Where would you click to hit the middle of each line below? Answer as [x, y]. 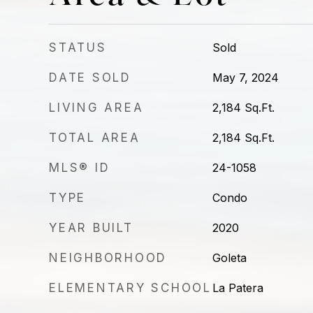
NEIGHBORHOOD [108, 258]
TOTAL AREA [95, 138]
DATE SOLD [90, 78]
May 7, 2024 [245, 78]
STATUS [78, 48]
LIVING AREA [96, 108]
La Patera [238, 288]
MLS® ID [80, 168]
